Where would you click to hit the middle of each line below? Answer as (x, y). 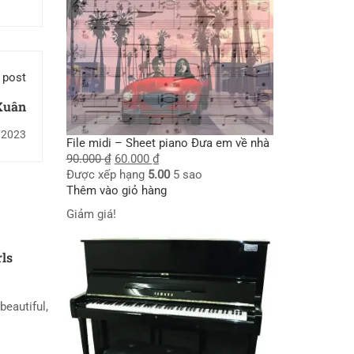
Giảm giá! (91, 214)
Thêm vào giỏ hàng (116, 190)
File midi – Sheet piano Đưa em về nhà (168, 143)
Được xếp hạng (107, 174)
